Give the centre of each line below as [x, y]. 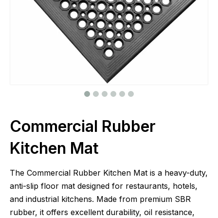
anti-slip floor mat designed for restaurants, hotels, [104, 186]
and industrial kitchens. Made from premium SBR [100, 199]
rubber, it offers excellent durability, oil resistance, [102, 212]
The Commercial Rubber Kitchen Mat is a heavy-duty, [109, 173]
